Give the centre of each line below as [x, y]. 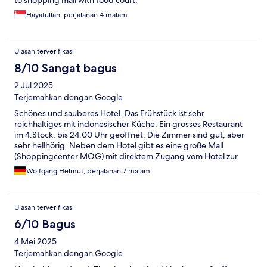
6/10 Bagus [45, 224]
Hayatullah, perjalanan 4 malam [77, 15]
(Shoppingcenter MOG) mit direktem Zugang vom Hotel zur [126, 156]
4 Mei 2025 [35, 241]
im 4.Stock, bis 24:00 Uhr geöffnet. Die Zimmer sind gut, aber [129, 134]
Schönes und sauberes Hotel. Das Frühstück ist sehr [109, 113]
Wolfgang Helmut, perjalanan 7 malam [88, 171]
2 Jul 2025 [34, 85]
